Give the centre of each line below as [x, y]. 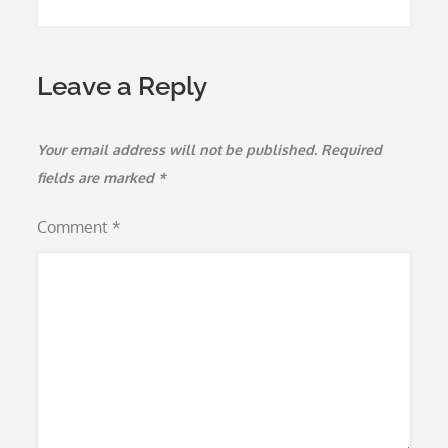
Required [352, 149]
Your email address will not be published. [177, 149]
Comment [75, 227]
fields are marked [98, 177]
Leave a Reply [122, 86]
